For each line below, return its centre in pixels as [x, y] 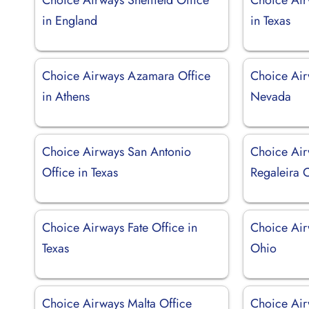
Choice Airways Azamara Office [126, 76]
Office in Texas [80, 172]
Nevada [271, 96]
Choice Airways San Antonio [117, 151]
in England [70, 20]
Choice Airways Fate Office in [120, 227]
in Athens [66, 96]
